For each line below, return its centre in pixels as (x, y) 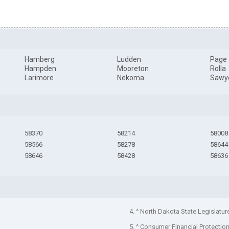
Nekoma (131, 78)
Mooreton (133, 69)
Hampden (40, 69)
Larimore (39, 78)
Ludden (129, 60)
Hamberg (39, 60)
